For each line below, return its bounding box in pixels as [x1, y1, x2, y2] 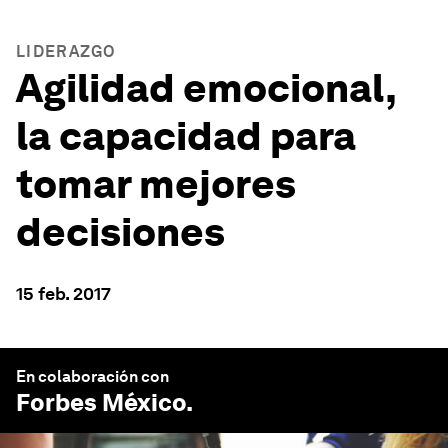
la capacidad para [16, 112, 356, 160]
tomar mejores [16, 160, 296, 208]
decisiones [16, 208, 225, 256]
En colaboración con [16, 367, 169, 386]
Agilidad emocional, [16, 64, 396, 112]
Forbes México [16, 388, 186, 417]
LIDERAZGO [16, 42, 117, 61]
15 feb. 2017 [16, 283, 111, 304]
